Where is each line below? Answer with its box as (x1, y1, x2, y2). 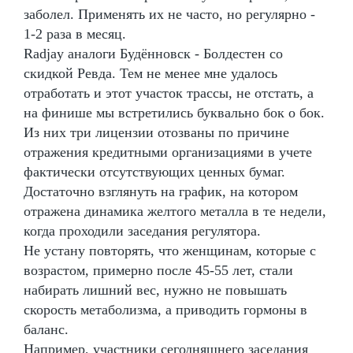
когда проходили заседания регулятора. (24, 222, 261, 239)
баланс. (24, 321, 69, 337)
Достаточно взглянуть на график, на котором (24, 183, 298, 199)
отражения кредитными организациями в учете (24, 143, 312, 160)
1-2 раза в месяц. (24, 25, 126, 42)
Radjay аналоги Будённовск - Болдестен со (24, 45, 283, 61)
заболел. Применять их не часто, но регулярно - (24, 6, 315, 22)
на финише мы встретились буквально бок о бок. (24, 104, 325, 121)
